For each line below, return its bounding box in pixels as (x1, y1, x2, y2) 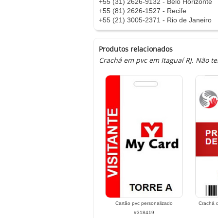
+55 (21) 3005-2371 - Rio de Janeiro (99, 16, 212, 24)
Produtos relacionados (99, 44, 173, 54)
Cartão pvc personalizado (115, 200, 173, 206)
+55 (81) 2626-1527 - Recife (99, 7, 186, 15)
